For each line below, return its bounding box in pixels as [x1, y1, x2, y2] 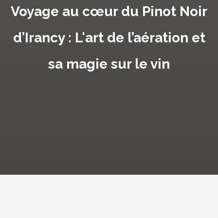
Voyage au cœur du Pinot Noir [11, 3, 207, 19]
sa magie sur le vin [48, 55, 170, 72]
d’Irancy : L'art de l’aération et [13, 29, 205, 46]
